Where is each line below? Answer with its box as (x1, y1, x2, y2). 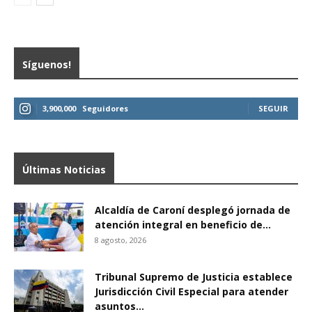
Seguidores (82, 103, 128, 114)
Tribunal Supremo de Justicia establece (95, 270, 292, 283)
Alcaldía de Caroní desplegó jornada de (95, 203, 290, 217)
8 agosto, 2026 (95, 235, 146, 245)
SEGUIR (258, 103, 288, 114)
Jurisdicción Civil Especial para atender (95, 285, 288, 298)
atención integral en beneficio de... (95, 218, 271, 231)
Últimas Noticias (22, 163, 106, 176)
